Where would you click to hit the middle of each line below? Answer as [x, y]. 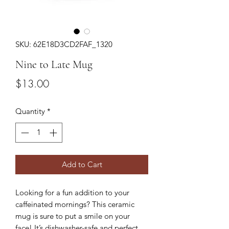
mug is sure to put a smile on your [73, 216]
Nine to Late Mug [54, 64]
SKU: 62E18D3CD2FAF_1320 [64, 44]
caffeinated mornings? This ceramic [75, 204]
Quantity [30, 111]
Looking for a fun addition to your [72, 192]
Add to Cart [82, 164]
